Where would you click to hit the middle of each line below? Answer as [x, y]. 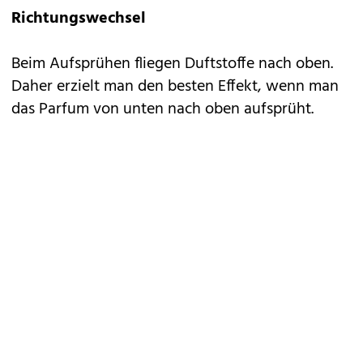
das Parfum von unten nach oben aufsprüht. [162, 109]
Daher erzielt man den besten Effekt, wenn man [175, 87]
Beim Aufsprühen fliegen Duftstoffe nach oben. [172, 64]
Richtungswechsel [79, 19]
